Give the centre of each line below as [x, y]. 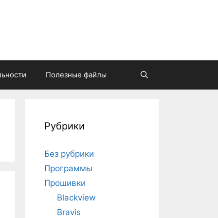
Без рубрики [69, 154]
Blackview [76, 198]
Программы [68, 169]
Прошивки [65, 183]
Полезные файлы [76, 75]
